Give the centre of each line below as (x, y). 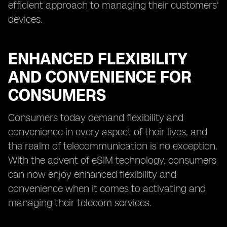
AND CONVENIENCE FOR (100, 77)
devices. (25, 19)
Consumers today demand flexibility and (96, 118)
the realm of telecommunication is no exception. (113, 146)
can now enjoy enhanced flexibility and (92, 174)
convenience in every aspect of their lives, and (108, 132)
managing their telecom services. (80, 203)
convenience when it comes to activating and (107, 188)
